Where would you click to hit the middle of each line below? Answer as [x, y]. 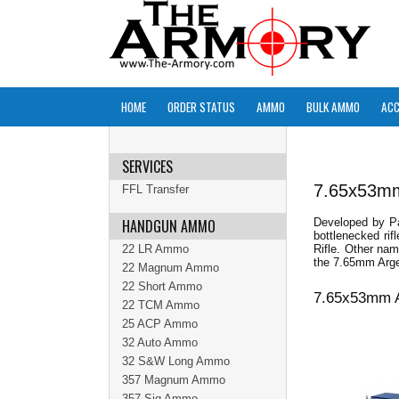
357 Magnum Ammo [174, 380]
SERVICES [147, 167]
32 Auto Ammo [160, 342]
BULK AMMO [333, 107]
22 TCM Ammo [161, 305]
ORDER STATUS [201, 107]
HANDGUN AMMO [169, 226]
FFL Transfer [155, 189]
